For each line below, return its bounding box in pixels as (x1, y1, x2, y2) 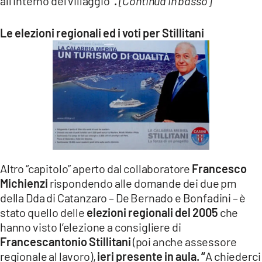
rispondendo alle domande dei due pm (48, 175, 237, 190)
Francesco (191, 161, 247, 175)
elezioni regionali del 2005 (86, 205, 220, 219)
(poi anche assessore (131, 234, 237, 249)
